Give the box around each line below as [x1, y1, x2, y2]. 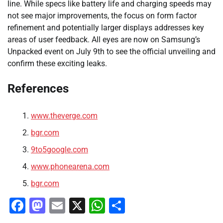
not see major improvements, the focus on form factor [7, 11, 197, 21]
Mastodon [45, 196, 117, 215]
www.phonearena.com [31, 161, 110, 171]
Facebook [25, 196, 94, 215]
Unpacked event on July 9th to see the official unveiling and [7, 47, 216, 57]
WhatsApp [105, 196, 178, 215]
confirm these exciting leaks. [7, 59, 107, 69]
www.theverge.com [31, 111, 98, 120]
